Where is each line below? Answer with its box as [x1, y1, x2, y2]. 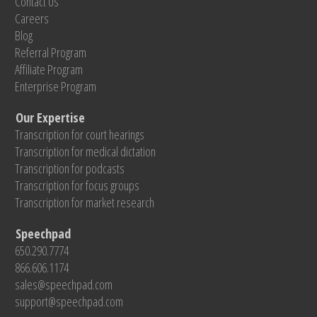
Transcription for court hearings [15, 126, 144, 144]
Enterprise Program [15, 78, 96, 96]
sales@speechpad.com [15, 276, 113, 294]
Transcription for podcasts [15, 160, 125, 178]
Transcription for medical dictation [15, 143, 156, 161]
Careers [15, 10, 49, 28]
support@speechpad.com [15, 293, 123, 311]
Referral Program [15, 44, 86, 62]
